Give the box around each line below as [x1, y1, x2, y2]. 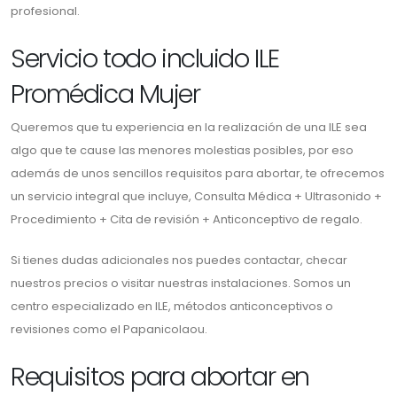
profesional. [11, 3, 80, 20]
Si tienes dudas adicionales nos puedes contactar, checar [11, 252, 347, 269]
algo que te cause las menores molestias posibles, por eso [11, 142, 354, 160]
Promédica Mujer [11, 76, 200, 113]
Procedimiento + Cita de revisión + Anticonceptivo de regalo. [11, 211, 362, 229]
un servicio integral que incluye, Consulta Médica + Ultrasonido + [11, 188, 382, 206]
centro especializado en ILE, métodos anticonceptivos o [11, 298, 333, 315]
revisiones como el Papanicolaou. [11, 321, 207, 339]
